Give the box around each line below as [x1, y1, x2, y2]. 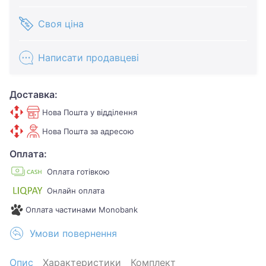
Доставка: [9, 88, 58, 100]
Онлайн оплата [47, 186, 105, 195]
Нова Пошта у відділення [42, 107, 138, 117]
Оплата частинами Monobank [26, 205, 138, 214]
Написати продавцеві [38, 52, 139, 64]
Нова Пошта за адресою [42, 126, 135, 136]
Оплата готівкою [47, 167, 110, 176]
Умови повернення [30, 227, 117, 239]
